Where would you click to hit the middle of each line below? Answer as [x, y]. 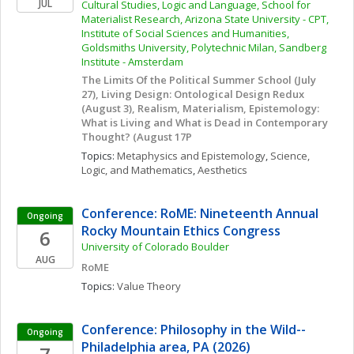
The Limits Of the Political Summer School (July [199, 80]
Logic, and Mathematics [137, 170]
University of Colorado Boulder [155, 247]
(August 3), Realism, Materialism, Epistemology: [200, 108]
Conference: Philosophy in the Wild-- [194, 330]
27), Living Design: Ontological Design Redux [193, 94]
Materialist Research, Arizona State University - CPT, [205, 19]
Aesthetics [222, 170]
